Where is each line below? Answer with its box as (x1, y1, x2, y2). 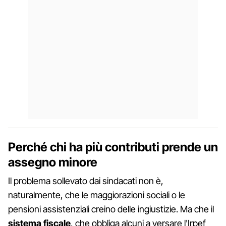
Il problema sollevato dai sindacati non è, (8, 175, 163, 186)
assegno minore (8, 154, 97, 169)
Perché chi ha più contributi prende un (8, 139, 218, 154)
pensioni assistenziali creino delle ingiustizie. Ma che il (8, 203, 214, 214)
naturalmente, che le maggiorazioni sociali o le (8, 189, 185, 200)
